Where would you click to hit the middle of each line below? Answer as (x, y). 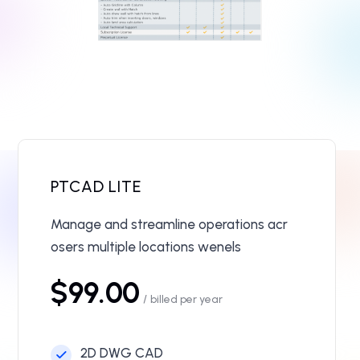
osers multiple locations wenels (146, 247)
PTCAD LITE (96, 187)
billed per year (186, 300)
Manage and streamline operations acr (169, 225)
